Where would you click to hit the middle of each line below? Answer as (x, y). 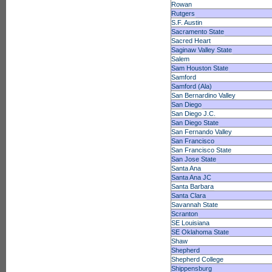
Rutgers (183, 13)
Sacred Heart (191, 41)
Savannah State (195, 205)
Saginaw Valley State (202, 50)
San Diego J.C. (194, 114)
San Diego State (195, 123)
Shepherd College (198, 259)
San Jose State (194, 159)
